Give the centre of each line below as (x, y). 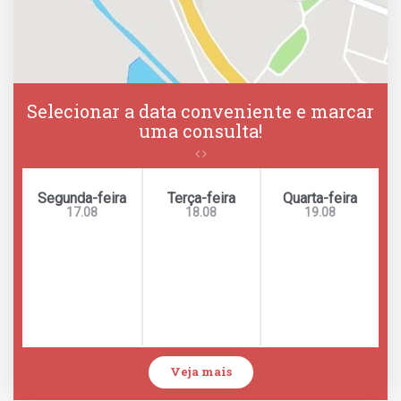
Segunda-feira (81, 199)
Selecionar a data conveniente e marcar (200, 111)
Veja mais (200, 372)
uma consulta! (200, 131)
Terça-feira (201, 199)
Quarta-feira (320, 199)
